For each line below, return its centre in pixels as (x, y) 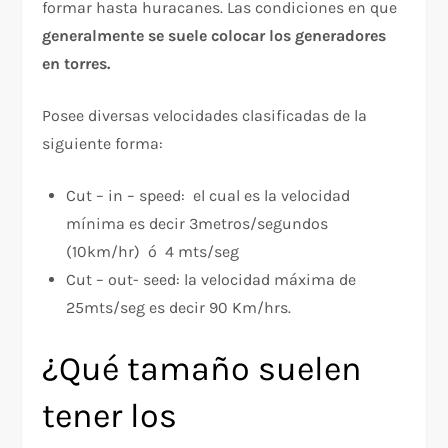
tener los (110, 416)
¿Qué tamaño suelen (202, 369)
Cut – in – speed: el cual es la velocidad (208, 196)
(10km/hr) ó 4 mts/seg (153, 252)
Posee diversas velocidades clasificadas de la (205, 116)
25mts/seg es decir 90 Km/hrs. (179, 308)
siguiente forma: (103, 144)
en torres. (76, 64)
